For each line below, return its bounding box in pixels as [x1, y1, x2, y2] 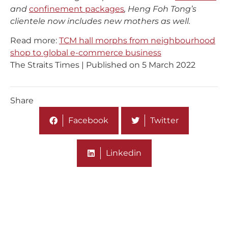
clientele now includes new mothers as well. [10, 16, 190, 26]
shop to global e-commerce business [10, 48, 161, 58]
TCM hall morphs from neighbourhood [59, 36, 215, 46]
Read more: [10, 36, 59, 46]
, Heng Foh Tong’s [124, 4, 196, 14]
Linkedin [105, 148, 141, 158]
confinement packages [29, 4, 124, 14]
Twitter [150, 115, 179, 125]
